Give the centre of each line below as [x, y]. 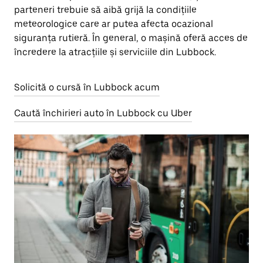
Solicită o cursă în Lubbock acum [87, 87]
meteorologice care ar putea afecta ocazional [114, 24]
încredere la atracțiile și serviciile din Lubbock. [115, 52]
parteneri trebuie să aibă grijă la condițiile [105, 10]
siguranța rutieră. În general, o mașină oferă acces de [131, 38]
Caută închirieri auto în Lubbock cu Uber [103, 113]
